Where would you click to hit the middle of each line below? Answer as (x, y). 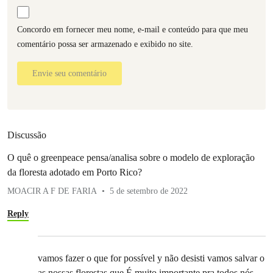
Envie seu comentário (69, 74)
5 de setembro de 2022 (149, 191)
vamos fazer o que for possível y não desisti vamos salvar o (151, 258)
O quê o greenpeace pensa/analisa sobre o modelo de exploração (131, 158)
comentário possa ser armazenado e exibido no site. (105, 44)
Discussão (27, 135)
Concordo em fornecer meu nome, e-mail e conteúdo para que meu (133, 30)
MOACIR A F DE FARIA (52, 191)
